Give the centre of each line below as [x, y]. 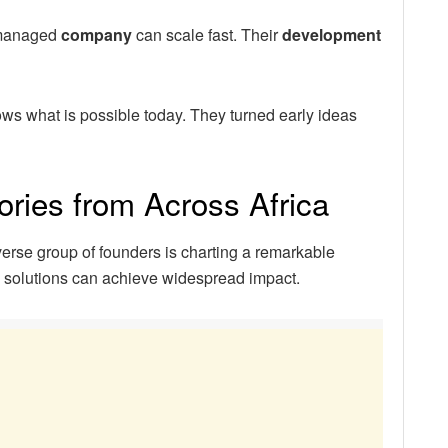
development [331, 34]
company [96, 34]
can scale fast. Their [207, 34]
